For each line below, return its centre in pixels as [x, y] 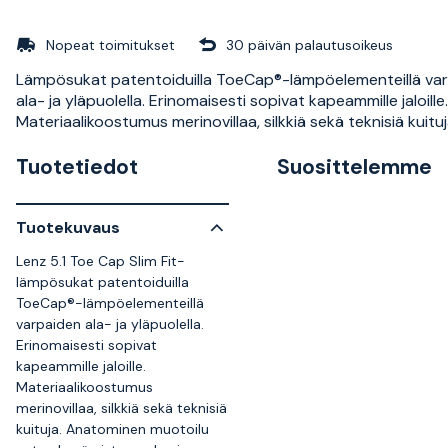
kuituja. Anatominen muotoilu [112, 428]
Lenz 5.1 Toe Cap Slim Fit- [100, 260]
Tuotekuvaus [68, 227]
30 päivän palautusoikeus [309, 44]
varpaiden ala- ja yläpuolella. [110, 323]
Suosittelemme [354, 166]
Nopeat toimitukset [110, 44]
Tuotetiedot [77, 166]
